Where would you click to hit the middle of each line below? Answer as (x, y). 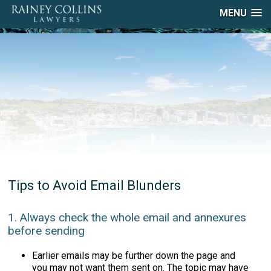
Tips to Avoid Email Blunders (95, 185)
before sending (47, 231)
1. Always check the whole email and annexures (127, 217)
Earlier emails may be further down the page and (134, 256)
